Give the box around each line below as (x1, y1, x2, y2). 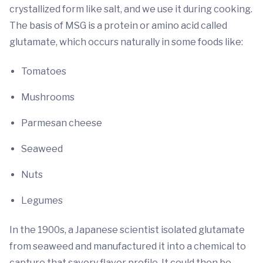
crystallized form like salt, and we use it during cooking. (9, 4, 252, 15)
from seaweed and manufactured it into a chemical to (9, 241, 246, 252)
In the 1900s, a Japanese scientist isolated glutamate (9, 224, 245, 236)
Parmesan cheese (21, 117, 102, 129)
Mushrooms (21, 92, 75, 103)
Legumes (21, 195, 63, 207)
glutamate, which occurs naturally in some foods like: (9, 36, 245, 48)
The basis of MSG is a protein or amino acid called (9, 20, 227, 32)
